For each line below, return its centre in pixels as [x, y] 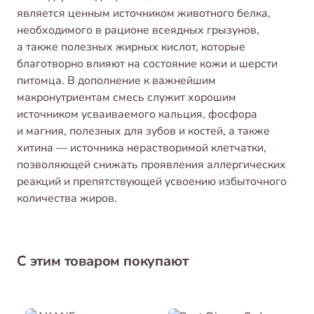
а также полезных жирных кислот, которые [131, 47]
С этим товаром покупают [103, 261]
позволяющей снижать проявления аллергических [151, 164]
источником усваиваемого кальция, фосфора [137, 114]
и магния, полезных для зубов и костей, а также [143, 131]
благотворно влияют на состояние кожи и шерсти [147, 63]
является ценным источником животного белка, [144, 13]
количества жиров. [67, 198]
